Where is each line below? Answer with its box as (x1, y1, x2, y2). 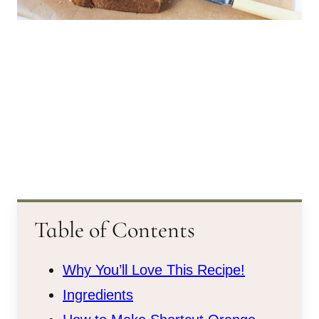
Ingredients (63, 286, 133, 303)
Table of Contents (34, 215, 195, 244)
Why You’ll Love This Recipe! (63, 261, 245, 278)
